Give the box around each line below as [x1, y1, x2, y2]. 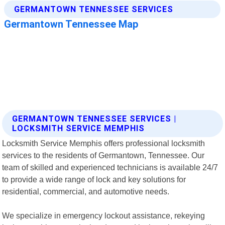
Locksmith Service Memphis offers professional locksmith [2, 138, 205, 148]
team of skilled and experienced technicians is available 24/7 [2, 162, 218, 172]
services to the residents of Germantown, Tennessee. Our [2, 150, 205, 160]
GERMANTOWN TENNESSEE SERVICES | [12, 114, 177, 124]
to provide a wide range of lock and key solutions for [2, 174, 186, 184]
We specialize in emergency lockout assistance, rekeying [2, 210, 205, 220]
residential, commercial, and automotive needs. [2, 186, 170, 196]
